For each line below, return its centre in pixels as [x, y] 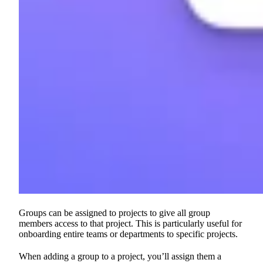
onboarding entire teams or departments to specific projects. [128, 234]
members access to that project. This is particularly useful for [130, 223]
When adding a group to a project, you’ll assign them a [120, 256]
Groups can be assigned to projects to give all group [114, 213]
